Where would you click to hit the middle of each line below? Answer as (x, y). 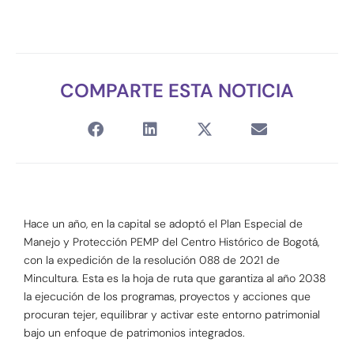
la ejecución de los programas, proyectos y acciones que (167, 297)
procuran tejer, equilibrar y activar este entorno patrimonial (172, 315)
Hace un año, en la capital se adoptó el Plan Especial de (163, 224)
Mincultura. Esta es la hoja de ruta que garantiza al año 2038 (175, 279)
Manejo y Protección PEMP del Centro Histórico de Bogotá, (171, 242)
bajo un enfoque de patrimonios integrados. (134, 333)
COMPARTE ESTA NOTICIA (177, 91)
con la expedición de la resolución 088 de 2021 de (152, 260)
